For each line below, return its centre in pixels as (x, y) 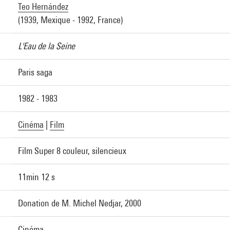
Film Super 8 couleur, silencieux (72, 151)
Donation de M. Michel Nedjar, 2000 (80, 203)
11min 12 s (36, 177)
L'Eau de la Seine (46, 46)
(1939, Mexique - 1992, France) (70, 20)
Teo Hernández (43, 6)
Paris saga (35, 72)
